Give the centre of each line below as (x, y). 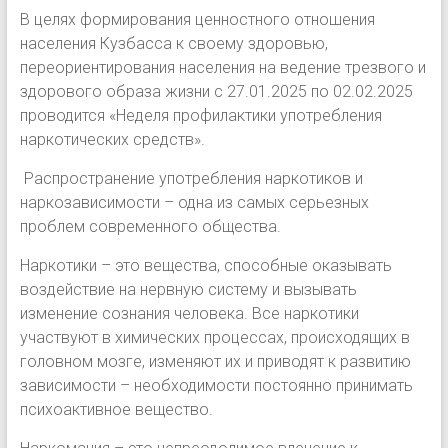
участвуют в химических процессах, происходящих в (214, 337)
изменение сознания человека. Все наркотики (189, 313)
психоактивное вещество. (116, 409)
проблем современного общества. (150, 226)
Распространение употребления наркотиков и (191, 178)
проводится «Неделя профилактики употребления (200, 115)
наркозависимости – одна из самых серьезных (194, 202)
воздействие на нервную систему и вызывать (188, 289)
